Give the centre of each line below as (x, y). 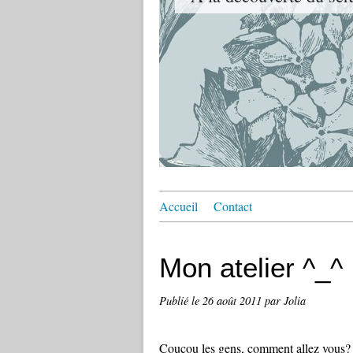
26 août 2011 (234, 301)
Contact (233, 206)
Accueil (178, 206)
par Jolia (285, 301)
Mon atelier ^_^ (251, 268)
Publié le (181, 301)
